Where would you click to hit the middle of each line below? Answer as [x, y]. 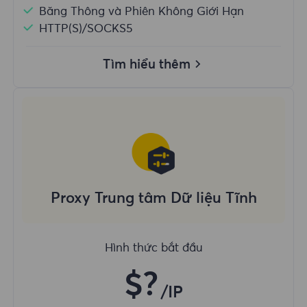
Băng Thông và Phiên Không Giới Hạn [142, 12]
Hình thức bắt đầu [153, 248]
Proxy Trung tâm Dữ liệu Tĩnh [153, 199]
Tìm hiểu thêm [147, 64]
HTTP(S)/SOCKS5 [86, 29]
